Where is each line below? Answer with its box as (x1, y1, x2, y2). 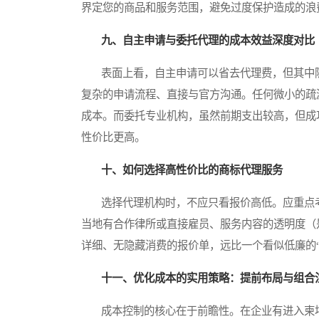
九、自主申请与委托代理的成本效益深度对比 (101, 34, 315, 47)
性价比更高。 (81, 131, 145, 144)
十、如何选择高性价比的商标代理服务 (101, 164, 283, 177)
